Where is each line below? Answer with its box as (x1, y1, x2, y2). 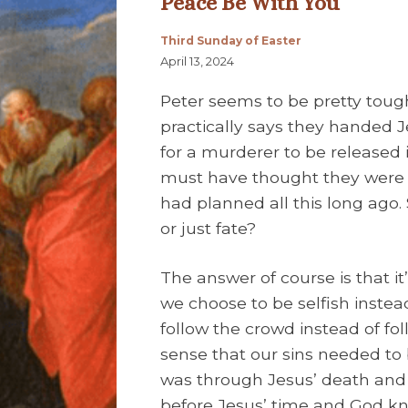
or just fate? (160, 218, 256, 238)
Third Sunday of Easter (160, 34, 301, 48)
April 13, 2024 (160, 54, 234, 69)
